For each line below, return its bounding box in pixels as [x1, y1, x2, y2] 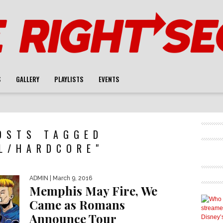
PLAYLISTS [54, 74, 84, 84]
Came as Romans [29, 197, 125, 213]
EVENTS [99, 74, 119, 84]
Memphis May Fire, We [29, 183, 157, 199]
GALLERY [16, 74, 39, 84]
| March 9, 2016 [48, 175, 92, 182]
